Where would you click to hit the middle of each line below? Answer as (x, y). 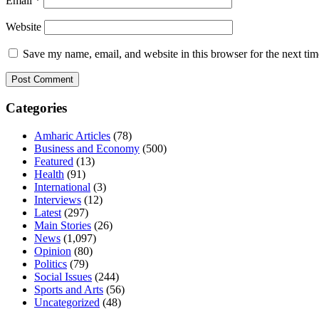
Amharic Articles (72, 135)
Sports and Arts (69, 289)
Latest (48, 212)
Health (49, 174)
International (62, 187)
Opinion (53, 251)
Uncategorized (67, 302)
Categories (36, 108)
